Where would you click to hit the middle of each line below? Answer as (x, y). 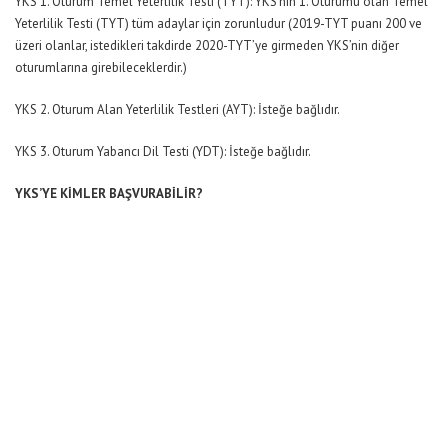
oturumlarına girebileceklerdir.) (101, 68)
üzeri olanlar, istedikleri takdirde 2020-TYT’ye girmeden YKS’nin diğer (207, 46)
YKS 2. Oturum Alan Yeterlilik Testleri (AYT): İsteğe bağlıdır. (177, 110)
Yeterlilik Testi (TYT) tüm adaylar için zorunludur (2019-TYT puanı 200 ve (218, 24)
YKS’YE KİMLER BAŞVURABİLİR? (109, 194)
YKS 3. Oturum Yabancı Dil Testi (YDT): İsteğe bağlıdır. (163, 152)
